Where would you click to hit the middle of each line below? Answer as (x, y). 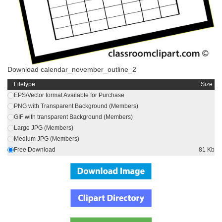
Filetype (25, 84)
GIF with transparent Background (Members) (73, 117)
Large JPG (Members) (44, 128)
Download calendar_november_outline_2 (72, 70)
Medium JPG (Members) (47, 139)
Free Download (35, 150)
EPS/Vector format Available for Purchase (69, 95)
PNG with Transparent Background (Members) (76, 106)
